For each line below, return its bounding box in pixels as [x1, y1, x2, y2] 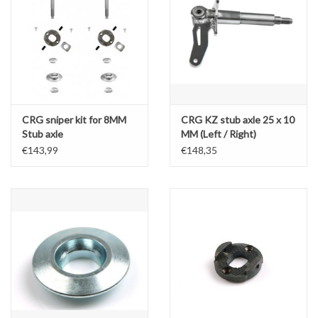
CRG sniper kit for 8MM [22, 114, 126, 126]
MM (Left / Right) [181, 128, 256, 141]
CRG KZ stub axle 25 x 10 [181, 114, 295, 126]
